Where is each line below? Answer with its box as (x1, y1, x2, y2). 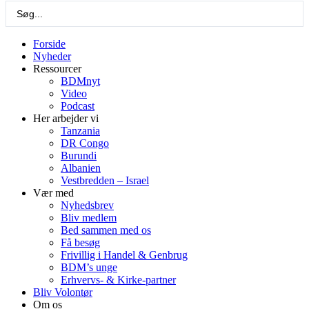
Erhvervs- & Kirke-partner (61, 273, 176, 286)
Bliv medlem (61, 211, 117, 223)
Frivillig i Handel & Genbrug (61, 248, 188, 261)
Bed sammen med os (61, 223, 151, 236)
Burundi (61, 149, 97, 161)
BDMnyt (61, 74, 100, 87)
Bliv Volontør (33, 286, 92, 298)
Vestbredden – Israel (61, 174, 149, 186)
